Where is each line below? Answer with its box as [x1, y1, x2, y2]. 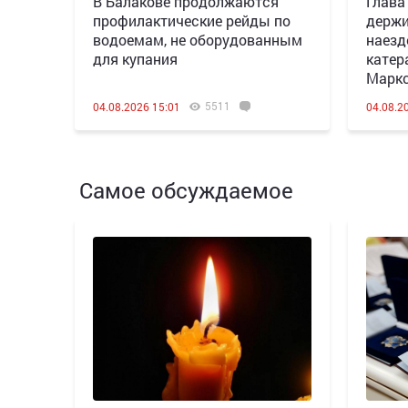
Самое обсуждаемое [79, 176, 293, 205]
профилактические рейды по [93, 11, 291, 30]
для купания [93, 49, 178, 68]
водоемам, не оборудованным [93, 30, 302, 49]
